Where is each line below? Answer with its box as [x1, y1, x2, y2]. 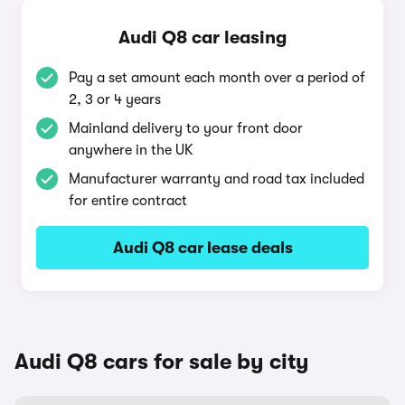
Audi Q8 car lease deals [112, 239, 293, 257]
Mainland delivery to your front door [69, 120, 303, 137]
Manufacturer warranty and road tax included [69, 171, 364, 187]
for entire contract [69, 193, 187, 209]
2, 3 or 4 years [69, 91, 161, 108]
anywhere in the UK [69, 142, 193, 158]
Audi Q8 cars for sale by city [14, 349, 309, 374]
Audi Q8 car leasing [118, 27, 287, 48]
